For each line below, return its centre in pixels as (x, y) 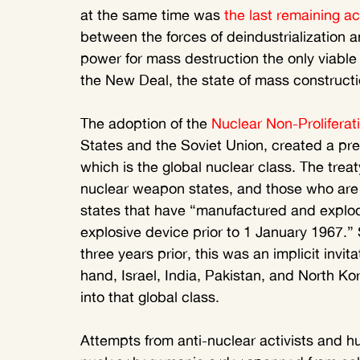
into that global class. (150, 297)
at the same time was (152, 15)
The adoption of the (146, 123)
